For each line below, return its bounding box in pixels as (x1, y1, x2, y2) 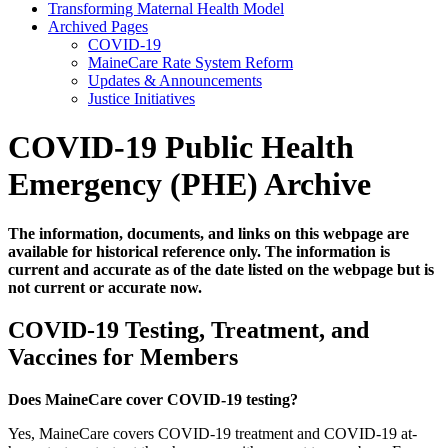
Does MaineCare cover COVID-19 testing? (8, 390, 298, 408)
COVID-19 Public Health (8, 129, 354, 166)
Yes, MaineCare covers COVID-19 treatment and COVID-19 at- (8, 424, 417, 442)
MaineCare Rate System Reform (88, 53, 293, 71)
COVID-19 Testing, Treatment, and (8, 316, 369, 343)
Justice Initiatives (88, 89, 195, 107)
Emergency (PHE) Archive (8, 166, 371, 203)
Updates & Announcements (88, 71, 262, 89)
